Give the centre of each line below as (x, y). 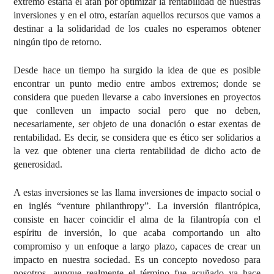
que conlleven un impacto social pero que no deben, (137, 110)
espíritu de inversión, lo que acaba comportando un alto (137, 232)
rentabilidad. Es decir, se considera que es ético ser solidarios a (137, 137)
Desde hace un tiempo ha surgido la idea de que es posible (137, 70)
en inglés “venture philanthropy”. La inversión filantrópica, (137, 206)
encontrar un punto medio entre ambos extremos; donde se (137, 83)
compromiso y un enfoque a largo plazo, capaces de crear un (137, 246)
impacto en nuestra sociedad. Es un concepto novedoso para (137, 259)
